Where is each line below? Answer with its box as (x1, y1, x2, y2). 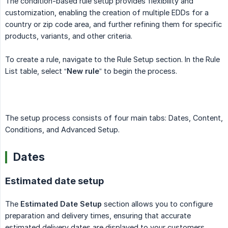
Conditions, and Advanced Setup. (5, 125, 120, 134)
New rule (67, 66, 99, 75)
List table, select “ (5, 66, 67, 75)
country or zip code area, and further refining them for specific (5, 19, 222, 28)
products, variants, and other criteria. (5, 31, 132, 40)
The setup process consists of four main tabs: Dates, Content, (5, 113, 223, 122)
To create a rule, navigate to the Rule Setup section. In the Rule (5, 54, 220, 64)
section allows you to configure (102, 199, 213, 208)
